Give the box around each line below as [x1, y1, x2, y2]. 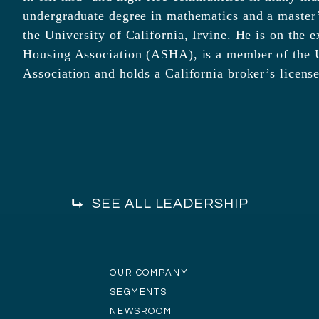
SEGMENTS [110, 287, 167, 298]
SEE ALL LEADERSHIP [92, 197, 249, 211]
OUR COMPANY [110, 268, 189, 278]
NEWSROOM [110, 306, 172, 317]
